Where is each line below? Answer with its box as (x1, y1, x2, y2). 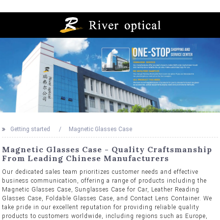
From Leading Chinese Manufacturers (2, 153, 169, 163)
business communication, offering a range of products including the (2, 177, 207, 184)
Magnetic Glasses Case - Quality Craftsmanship (2, 144, 213, 154)
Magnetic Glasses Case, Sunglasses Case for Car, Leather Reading (2, 186, 200, 193)
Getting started (10, 125, 51, 133)
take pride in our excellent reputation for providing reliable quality (2, 203, 200, 211)
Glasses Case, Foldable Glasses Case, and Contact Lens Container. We (2, 194, 213, 202)
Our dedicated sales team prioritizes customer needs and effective (2, 168, 199, 175)
